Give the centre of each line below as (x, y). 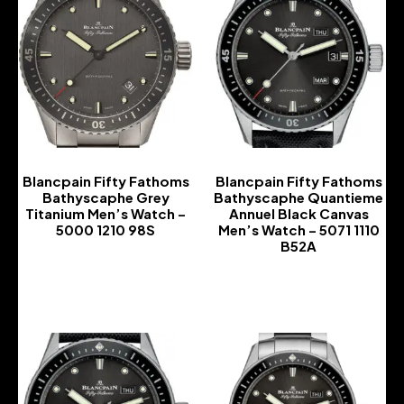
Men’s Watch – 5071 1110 (298, 230)
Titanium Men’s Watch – (106, 214)
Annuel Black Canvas (298, 214)
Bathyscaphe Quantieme (298, 197)
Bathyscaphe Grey (106, 197)
